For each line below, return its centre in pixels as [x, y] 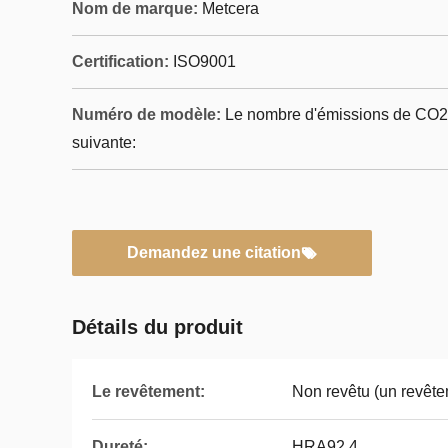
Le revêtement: [148, 391]
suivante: [104, 142]
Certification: [120, 61]
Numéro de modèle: [146, 114]
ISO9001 [204, 61]
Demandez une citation [214, 252]
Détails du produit [157, 327]
